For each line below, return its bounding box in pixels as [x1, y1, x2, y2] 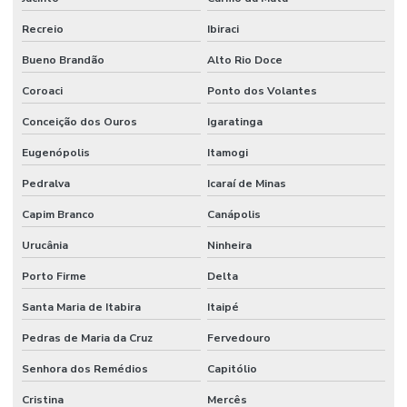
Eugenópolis [22, 145, 90, 161]
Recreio [22, 22, 64, 37]
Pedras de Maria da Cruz [22, 331, 153, 346]
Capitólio [206, 362, 257, 377]
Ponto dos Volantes [206, 84, 317, 99]
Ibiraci [206, 22, 239, 37]
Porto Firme [22, 269, 86, 284]
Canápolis [206, 207, 261, 223]
